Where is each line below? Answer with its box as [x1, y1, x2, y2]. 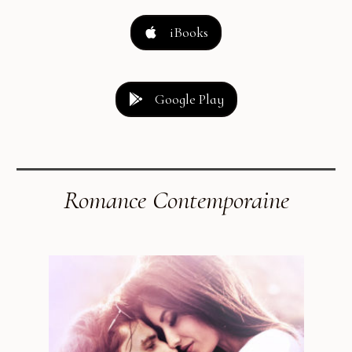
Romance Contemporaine [63, 184, 289, 215]
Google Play [154, 90, 224, 108]
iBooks [170, 23, 208, 41]
